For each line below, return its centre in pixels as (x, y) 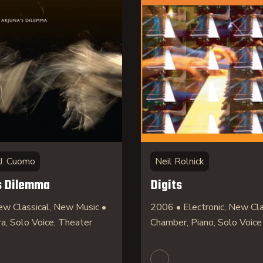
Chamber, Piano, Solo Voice (206, 222)
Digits (166, 186)
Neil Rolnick (180, 161)
